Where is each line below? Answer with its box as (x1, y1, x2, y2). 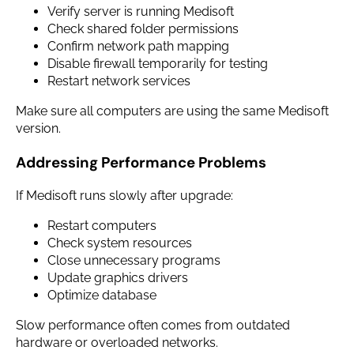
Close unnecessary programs (47, 253, 220, 269)
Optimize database (47, 288, 156, 303)
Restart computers (47, 218, 156, 234)
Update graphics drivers (47, 270, 188, 286)
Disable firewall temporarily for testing (47, 55, 268, 71)
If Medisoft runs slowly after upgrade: (16, 188, 233, 204)
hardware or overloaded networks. (16, 335, 218, 351)
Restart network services (47, 73, 190, 88)
